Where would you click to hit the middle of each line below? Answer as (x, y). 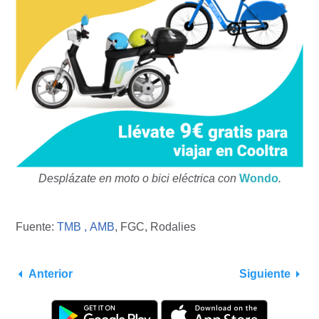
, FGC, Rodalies (155, 227)
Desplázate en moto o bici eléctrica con (138, 179)
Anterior (51, 274)
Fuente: (36, 227)
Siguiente (265, 274)
